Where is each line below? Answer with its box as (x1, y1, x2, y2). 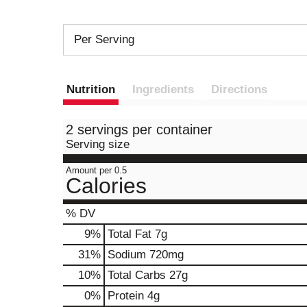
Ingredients (132, 83, 194, 96)
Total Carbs (108, 269, 166, 282)
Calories (66, 173, 147, 198)
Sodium (108, 248, 146, 261)
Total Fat (108, 228, 151, 241)
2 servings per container (66, 122, 212, 137)
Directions (211, 83, 267, 96)
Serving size (66, 138, 130, 151)
